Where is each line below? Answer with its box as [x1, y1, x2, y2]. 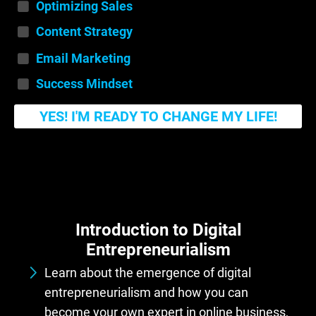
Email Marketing [36, 50, 130, 66]
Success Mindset [36, 75, 133, 91]
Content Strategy [36, 23, 133, 39]
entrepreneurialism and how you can [44, 284, 248, 300]
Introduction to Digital [75, 219, 241, 240]
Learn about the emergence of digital [44, 265, 251, 280]
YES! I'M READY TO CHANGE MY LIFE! [39, 107, 277, 125]
